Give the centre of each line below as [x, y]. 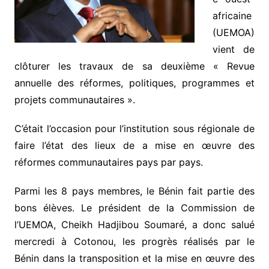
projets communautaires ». [74, 100]
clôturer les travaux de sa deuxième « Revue [134, 66]
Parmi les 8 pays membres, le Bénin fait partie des [134, 191]
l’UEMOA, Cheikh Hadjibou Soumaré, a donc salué [134, 225]
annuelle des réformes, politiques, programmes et [134, 83]
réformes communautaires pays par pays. [108, 162]
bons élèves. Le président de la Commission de [134, 208]
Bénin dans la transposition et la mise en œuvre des [134, 258]
